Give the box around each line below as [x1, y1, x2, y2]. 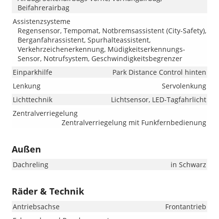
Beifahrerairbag [18, 3, 69, 13]
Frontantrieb [165, 202, 206, 212]
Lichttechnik [13, 95, 52, 105]
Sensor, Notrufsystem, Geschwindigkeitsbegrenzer [18, 54, 182, 64]
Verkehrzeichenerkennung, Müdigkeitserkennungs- [18, 44, 185, 54]
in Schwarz [171, 160, 206, 170]
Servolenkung [162, 81, 206, 91]
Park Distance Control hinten [112, 67, 206, 77]
